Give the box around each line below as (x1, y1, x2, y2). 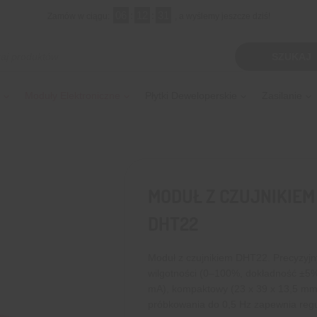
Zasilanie (262, 90, 302, 102)
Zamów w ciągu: (47, 11, 112, 22)
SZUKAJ (272, 51, 312, 63)
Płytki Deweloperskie (145, 90, 237, 102)
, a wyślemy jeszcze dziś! (174, 11, 270, 22)
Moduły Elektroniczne (25, 90, 120, 102)
